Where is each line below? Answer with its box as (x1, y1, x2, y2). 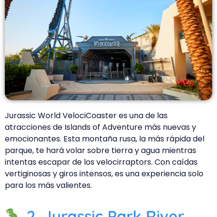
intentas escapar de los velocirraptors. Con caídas (5, 156, 198, 168)
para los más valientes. (5, 179, 92, 191)
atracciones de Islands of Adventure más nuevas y (5, 121, 196, 133)
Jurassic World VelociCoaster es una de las (5, 109, 168, 121)
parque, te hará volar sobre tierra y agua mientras (5, 144, 196, 156)
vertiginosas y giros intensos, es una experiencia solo (5, 168, 203, 179)
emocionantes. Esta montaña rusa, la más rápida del (5, 133, 204, 144)
